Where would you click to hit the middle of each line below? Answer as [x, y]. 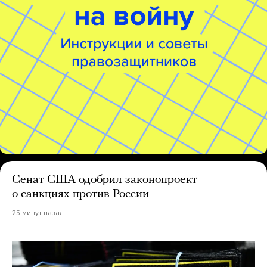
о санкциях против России [80, 194]
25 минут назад [38, 212]
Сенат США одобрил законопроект [105, 180]
